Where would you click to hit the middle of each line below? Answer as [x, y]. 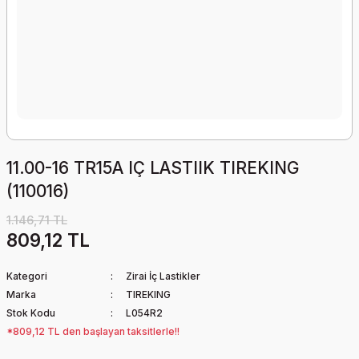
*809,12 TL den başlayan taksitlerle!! [93, 331]
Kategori [27, 276]
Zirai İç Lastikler [163, 276]
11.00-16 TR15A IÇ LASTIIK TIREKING [153, 168]
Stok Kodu [31, 313]
